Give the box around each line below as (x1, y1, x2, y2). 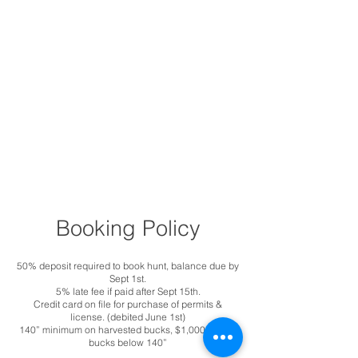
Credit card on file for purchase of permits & (34, 298, 222, 310)
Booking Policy (55, 215, 201, 241)
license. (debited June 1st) (70, 311, 185, 323)
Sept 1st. (109, 272, 146, 284)
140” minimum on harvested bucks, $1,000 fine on (18, 324, 237, 336)
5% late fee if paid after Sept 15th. (55, 285, 201, 297)
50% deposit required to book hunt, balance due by (17, 260, 239, 272)
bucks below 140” (89, 336, 167, 348)
